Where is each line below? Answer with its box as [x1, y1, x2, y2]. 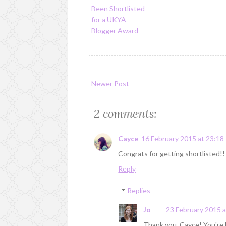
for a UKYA [91, 15, 127, 24]
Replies [127, 186, 150, 195]
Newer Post [91, 79, 130, 88]
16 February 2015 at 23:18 [141, 134, 224, 143]
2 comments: [94, 106, 157, 121]
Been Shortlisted [91, 4, 145, 13]
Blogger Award [91, 26, 139, 35]
